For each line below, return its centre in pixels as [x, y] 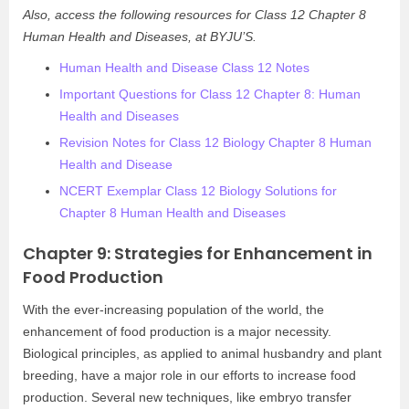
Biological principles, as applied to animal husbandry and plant [202, 353]
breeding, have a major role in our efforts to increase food [189, 375]
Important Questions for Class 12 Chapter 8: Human [210, 94]
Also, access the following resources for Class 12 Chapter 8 [194, 15]
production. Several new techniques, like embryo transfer [187, 397]
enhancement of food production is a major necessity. [177, 331]
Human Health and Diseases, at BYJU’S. [140, 37]
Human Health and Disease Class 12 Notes [184, 68]
